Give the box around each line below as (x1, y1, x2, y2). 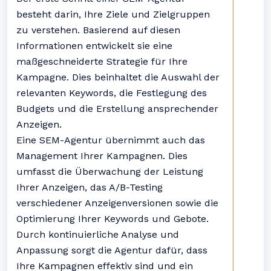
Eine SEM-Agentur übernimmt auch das (16, 134, 205, 146)
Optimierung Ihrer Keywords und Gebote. (16, 213, 209, 224)
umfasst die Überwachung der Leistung (16, 166, 203, 177)
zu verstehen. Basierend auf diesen (16, 24, 180, 36)
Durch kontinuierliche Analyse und (16, 229, 179, 240)
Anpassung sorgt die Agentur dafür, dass (16, 244, 207, 256)
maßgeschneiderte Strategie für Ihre (16, 56, 188, 67)
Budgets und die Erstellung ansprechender (16, 103, 218, 114)
